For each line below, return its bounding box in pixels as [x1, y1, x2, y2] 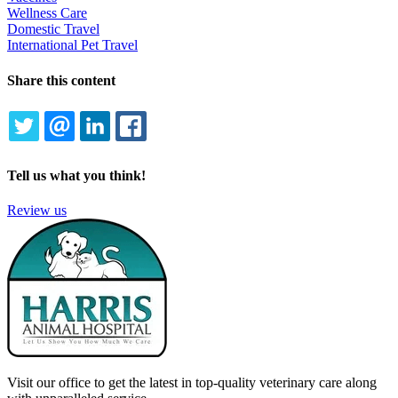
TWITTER [57, 138, 111, 155]
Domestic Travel [7, 21, 99, 37]
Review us [7, 202, 67, 218]
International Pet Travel [7, 37, 138, 53]
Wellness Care [7, 5, 87, 21]
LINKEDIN [129, 138, 187, 155]
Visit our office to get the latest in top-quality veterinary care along [7, 374, 377, 390]
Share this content [7, 72, 115, 88]
